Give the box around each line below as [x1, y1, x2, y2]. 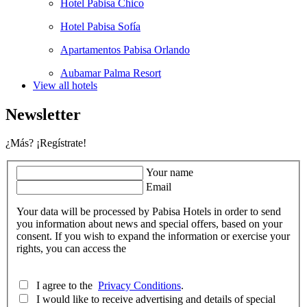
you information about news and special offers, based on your [16, 218, 282, 230]
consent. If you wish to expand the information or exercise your [16, 230, 290, 242]
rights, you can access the [16, 243, 126, 254]
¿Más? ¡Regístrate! [5, 137, 86, 149]
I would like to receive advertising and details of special [36, 293, 275, 305]
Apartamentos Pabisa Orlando [60, 43, 190, 56]
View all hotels [33, 79, 97, 91]
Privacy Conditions [98, 280, 181, 291]
